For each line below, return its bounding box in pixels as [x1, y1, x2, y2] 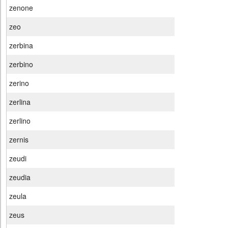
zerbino [9, 59, 33, 70]
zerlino [9, 116, 31, 126]
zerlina [9, 97, 31, 107]
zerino [9, 78, 29, 89]
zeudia [9, 172, 31, 183]
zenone [9, 3, 33, 13]
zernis [9, 134, 28, 145]
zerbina [9, 40, 33, 51]
